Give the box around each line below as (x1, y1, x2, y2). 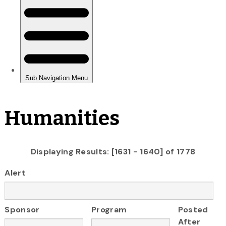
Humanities (5, 106, 120, 131)
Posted (178, 204, 208, 215)
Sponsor (5, 204, 40, 215)
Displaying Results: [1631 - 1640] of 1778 (30, 146, 196, 157)
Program (91, 204, 127, 215)
